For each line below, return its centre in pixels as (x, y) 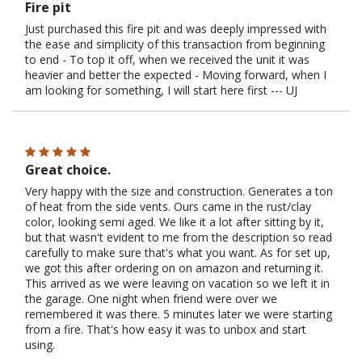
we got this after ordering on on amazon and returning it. (174, 267)
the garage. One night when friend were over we (151, 298)
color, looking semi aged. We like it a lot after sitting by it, (175, 221)
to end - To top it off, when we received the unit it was (167, 59)
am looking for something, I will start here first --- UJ (161, 90)
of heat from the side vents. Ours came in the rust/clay (168, 206)
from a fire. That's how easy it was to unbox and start (166, 329)
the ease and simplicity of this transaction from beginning (175, 44)
